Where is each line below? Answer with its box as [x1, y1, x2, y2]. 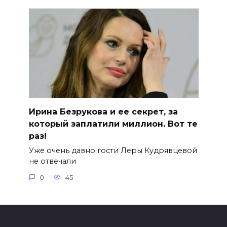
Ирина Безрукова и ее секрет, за [28, 106, 178, 117]
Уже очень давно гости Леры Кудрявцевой [28, 146, 197, 156]
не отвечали [28, 157, 76, 166]
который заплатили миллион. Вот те [28, 119, 198, 129]
